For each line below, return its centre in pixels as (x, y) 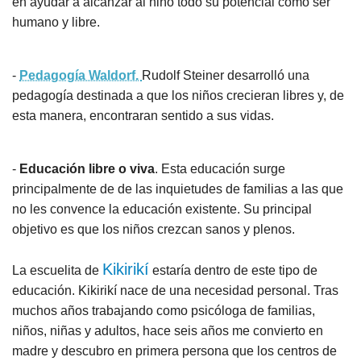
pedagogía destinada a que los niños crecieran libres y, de (178, 95)
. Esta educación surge (220, 169)
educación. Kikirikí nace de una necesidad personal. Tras (175, 290)
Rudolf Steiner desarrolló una (226, 75)
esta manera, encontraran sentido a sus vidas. (143, 116)
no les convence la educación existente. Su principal (162, 209)
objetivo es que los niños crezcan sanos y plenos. (157, 229)
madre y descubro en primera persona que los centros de (174, 351)
